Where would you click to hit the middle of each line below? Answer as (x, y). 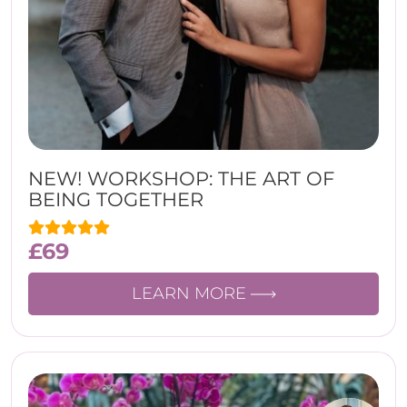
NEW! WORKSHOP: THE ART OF (181, 179)
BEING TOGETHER (116, 199)
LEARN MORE (191, 293)
